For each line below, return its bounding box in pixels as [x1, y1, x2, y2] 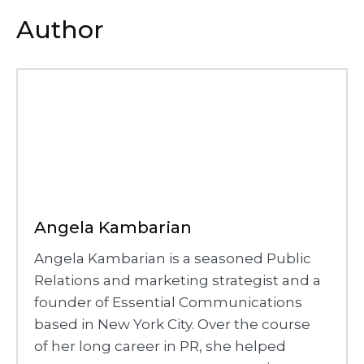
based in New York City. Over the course [34, 316, 310, 333]
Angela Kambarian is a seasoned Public [34, 250, 311, 267]
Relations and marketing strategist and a [34, 272, 321, 289]
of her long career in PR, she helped [34, 338, 286, 355]
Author [16, 15, 104, 45]
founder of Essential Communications [34, 294, 302, 311]
